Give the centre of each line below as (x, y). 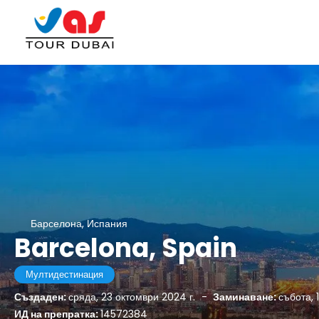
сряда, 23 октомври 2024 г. (133, 297)
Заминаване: (245, 297)
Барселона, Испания (79, 224)
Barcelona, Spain (126, 248)
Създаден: (41, 297)
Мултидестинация (64, 274)
